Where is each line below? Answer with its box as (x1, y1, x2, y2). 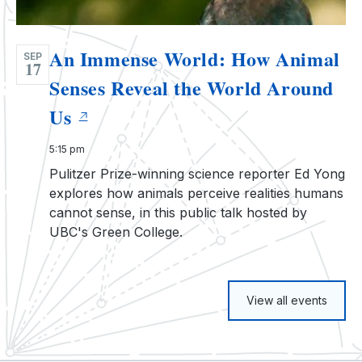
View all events (246, 293, 327, 307)
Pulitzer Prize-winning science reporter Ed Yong (49, 165, 345, 182)
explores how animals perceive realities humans (49, 184, 343, 201)
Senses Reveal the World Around (49, 73, 335, 102)
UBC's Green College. (49, 223, 183, 240)
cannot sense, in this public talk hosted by (49, 204, 307, 221)
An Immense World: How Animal (49, 44, 340, 73)
